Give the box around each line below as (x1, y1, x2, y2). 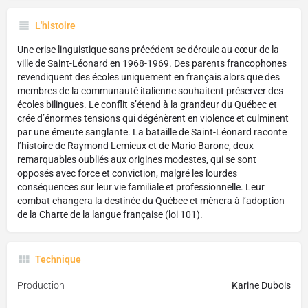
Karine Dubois (232, 280, 291, 291)
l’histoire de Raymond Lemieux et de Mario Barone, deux (17, 140, 254, 152)
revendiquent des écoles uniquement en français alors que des (17, 71, 280, 83)
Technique (35, 254, 81, 265)
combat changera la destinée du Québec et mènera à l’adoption (17, 195, 285, 207)
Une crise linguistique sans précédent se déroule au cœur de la (17, 44, 279, 56)
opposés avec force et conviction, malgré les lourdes (17, 168, 237, 179)
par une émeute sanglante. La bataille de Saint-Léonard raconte (17, 126, 287, 138)
